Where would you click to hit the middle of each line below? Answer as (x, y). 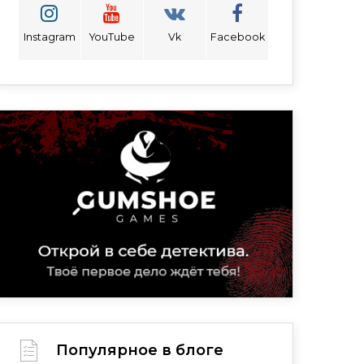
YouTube (112, 37)
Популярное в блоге (140, 350)
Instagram (49, 37)
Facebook (237, 37)
